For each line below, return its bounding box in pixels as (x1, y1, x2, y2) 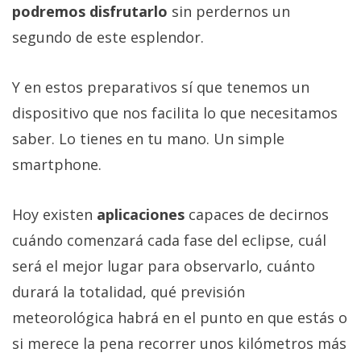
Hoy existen (12, 204, 97, 224)
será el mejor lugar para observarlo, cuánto (12, 255, 315, 276)
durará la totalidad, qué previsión (12, 281, 245, 301)
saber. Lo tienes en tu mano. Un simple (12, 128, 284, 148)
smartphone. (12, 154, 102, 174)
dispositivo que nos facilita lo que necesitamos (12, 102, 338, 122)
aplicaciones (97, 204, 185, 224)
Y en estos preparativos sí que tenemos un (12, 77, 309, 97)
